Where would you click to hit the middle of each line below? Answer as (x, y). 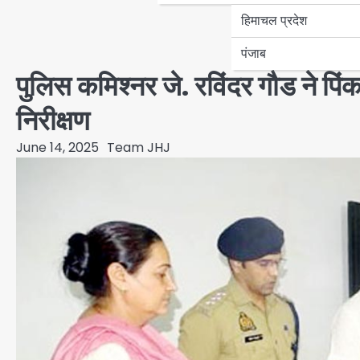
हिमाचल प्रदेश (274, 20)
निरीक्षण (53, 121)
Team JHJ (139, 147)
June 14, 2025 (57, 147)
